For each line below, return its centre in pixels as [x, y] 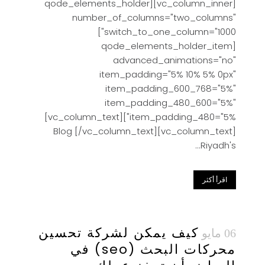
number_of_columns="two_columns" [154, 17]
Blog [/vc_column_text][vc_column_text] [145, 131]
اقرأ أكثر [215, 180]
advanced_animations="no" [174, 60]
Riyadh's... [218, 145]
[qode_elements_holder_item [167, 46]
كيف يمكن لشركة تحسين [119, 233]
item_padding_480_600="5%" [170, 103]
